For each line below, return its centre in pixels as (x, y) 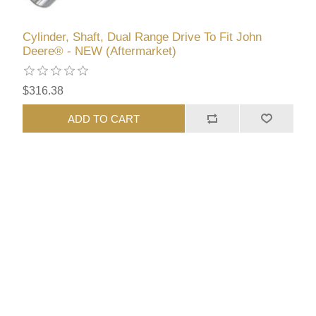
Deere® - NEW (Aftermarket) (100, 51)
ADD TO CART (104, 119)
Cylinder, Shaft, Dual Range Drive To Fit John (142, 37)
